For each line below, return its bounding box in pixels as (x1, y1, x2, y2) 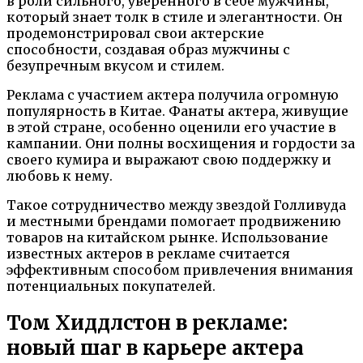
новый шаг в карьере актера (6, 335, 304, 361)
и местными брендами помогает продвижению (6, 212, 341, 229)
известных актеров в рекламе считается (6, 245, 290, 262)
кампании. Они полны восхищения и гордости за (6, 135, 355, 152)
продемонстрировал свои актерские (6, 24, 264, 41)
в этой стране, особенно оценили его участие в (6, 118, 336, 135)
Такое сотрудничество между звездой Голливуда (6, 196, 346, 213)
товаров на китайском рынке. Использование (6, 228, 328, 246)
